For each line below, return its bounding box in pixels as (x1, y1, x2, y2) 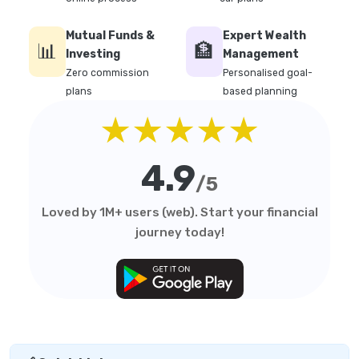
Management (223, 47, 299, 62)
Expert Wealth (223, 29, 306, 43)
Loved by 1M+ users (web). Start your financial (41, 205, 318, 220)
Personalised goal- (223, 67, 313, 79)
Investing (66, 47, 120, 62)
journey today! (135, 225, 224, 240)
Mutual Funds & (66, 29, 155, 43)
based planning (223, 86, 297, 98)
